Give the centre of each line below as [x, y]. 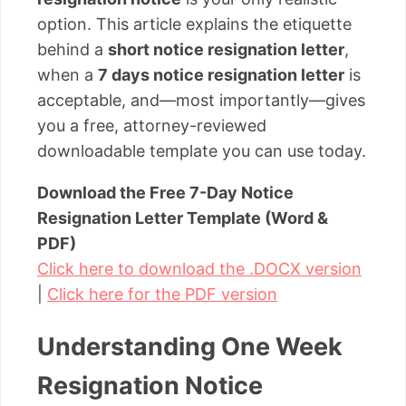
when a [68, 74]
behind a [72, 49]
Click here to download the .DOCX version [199, 268]
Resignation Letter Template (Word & [183, 217]
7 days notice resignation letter [221, 74]
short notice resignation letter [226, 49]
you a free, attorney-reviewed [152, 125]
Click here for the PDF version [162, 294]
